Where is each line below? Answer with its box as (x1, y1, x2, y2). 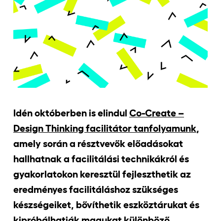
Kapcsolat (142, 64, 187, 75)
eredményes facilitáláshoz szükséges (13, 184, 178, 195)
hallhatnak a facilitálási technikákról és (13, 153, 189, 164)
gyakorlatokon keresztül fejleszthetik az (13, 168, 191, 180)
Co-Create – (129, 107, 184, 118)
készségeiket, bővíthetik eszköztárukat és (13, 199, 199, 210)
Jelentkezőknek (130, 25, 199, 36)
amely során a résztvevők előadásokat (13, 138, 183, 149)
